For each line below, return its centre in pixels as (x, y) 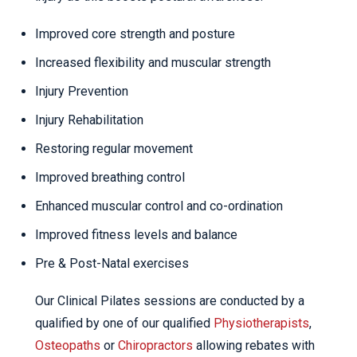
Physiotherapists (261, 323)
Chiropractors (155, 345)
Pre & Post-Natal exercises (112, 263)
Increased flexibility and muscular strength (153, 62)
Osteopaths (68, 345)
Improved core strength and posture (135, 33)
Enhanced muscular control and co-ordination (159, 206)
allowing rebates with (254, 345)
